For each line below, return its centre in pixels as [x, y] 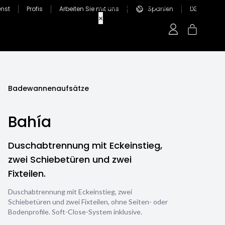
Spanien [160, 9]
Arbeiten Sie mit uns [89, 9]
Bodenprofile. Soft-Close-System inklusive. [75, 212]
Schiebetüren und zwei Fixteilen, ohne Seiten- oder [88, 202]
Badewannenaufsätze [48, 88]
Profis [35, 9]
